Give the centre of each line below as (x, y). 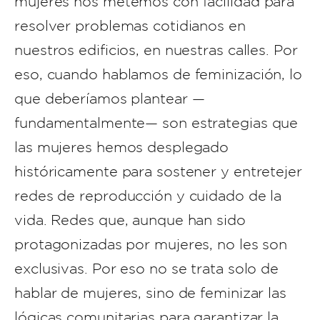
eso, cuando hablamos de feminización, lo (158, 74)
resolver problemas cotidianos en (130, 26)
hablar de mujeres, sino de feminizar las (150, 293)
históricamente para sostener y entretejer (158, 171)
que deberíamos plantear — (110, 99)
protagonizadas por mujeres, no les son (151, 244)
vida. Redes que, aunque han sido (130, 220)
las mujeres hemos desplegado (122, 147)
